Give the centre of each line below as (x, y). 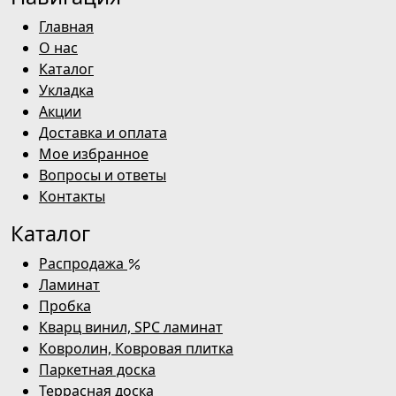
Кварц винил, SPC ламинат (131, 327)
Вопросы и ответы (103, 175)
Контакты (72, 196)
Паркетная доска (97, 369)
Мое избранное (94, 153)
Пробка (65, 305)
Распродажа (83, 263)
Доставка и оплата (103, 132)
